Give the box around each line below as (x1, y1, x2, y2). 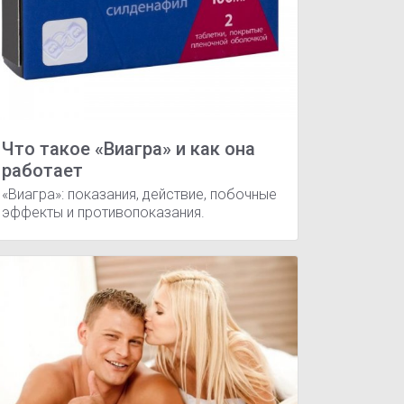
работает (2, 160, 83, 181)
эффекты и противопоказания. (2, 203, 205, 221)
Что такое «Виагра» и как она (2, 138, 255, 160)
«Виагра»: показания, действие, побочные (2, 185, 277, 203)
